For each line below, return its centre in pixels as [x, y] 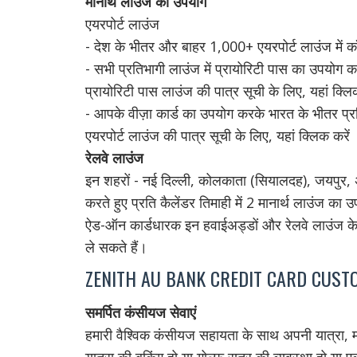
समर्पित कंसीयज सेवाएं [141, 312]
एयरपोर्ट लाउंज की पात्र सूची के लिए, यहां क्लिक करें [218, 135]
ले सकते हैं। [116, 247]
